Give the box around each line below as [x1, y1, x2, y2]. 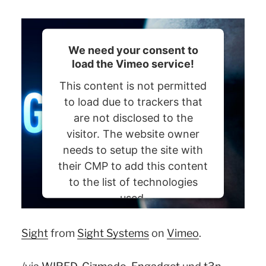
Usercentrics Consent [116, 223, 199, 233]
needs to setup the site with [63, 143, 203, 156]
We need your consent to [68, 43, 198, 56]
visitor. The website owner [66, 127, 199, 140]
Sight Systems [77, 226, 149, 239]
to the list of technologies [68, 175, 198, 188]
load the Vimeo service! [72, 57, 194, 70]
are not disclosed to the [73, 111, 193, 124]
